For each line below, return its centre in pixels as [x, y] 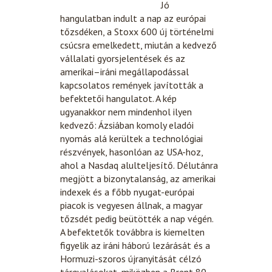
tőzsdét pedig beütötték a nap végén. [137, 218]
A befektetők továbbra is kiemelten [132, 232]
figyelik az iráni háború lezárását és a [135, 245]
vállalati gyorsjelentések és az [123, 58]
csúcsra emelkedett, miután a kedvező [138, 45]
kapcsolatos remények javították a [132, 85]
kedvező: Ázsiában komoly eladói [127, 125]
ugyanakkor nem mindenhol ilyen [126, 111]
